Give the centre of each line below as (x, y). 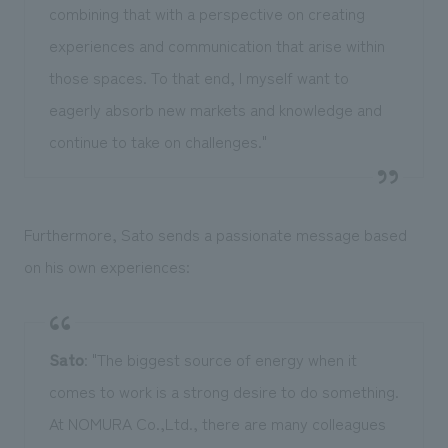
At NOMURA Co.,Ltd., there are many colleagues (217, 422)
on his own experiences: (106, 265)
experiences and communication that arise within (216, 44)
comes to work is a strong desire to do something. (223, 390)
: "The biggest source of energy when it (220, 358)
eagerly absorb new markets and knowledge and (215, 108)
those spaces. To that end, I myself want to (198, 76)
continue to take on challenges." (157, 140)
